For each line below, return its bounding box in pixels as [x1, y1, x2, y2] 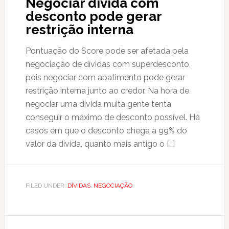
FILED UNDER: [25, 182, 67, 189]
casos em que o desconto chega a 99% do [25, 126, 187, 135]
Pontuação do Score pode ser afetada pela [25, 46, 189, 56]
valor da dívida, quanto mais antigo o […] [25, 139, 175, 149]
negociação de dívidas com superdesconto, [25, 59, 191, 69]
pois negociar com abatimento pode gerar [25, 73, 185, 82]
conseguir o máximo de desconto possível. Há [25, 112, 200, 122]
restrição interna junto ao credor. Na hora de [25, 86, 189, 96]
